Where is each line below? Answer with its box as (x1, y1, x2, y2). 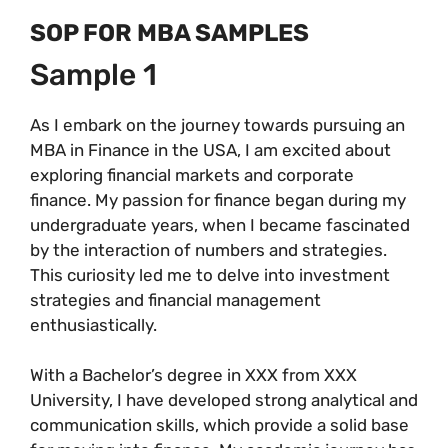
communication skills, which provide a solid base (30, 415, 409, 435)
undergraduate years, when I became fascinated (30, 214, 410, 235)
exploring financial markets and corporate (30, 164, 354, 185)
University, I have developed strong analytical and (30, 390, 418, 410)
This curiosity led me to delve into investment (30, 264, 390, 285)
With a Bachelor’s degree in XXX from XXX (30, 365, 357, 385)
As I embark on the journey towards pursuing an (30, 114, 405, 135)
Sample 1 (30, 56, 157, 93)
